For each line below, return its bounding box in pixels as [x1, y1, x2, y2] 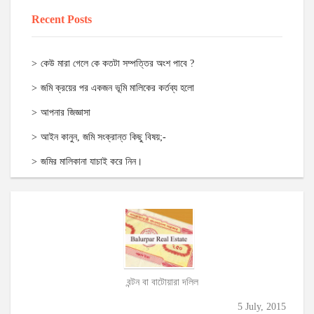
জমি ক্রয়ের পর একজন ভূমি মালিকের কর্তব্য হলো [41, 83, 194, 94]
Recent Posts [32, 13, 92, 26]
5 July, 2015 [238, 301, 286, 312]
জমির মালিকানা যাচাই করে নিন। [41, 156, 142, 168]
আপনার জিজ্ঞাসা [41, 107, 90, 118]
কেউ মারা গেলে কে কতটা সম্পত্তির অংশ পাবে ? [41, 58, 194, 69]
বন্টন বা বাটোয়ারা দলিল [126, 276, 198, 287]
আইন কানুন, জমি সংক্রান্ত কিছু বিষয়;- [41, 132, 166, 143]
